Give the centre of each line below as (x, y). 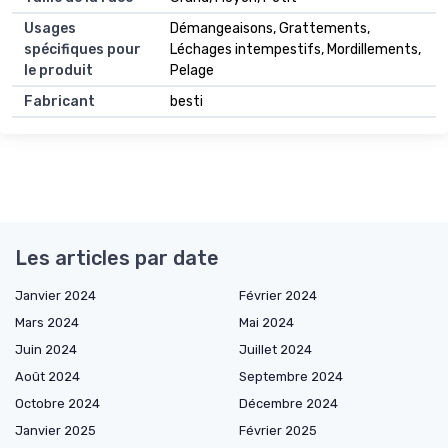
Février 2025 (278, 430)
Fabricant (59, 101)
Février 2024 (278, 295)
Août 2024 (47, 376)
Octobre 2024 (57, 403)
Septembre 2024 (291, 376)
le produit (58, 70)
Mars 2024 (47, 322)
